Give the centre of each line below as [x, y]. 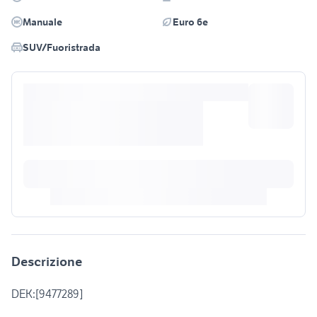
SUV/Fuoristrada [62, 48]
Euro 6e [190, 22]
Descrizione [47, 262]
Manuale [42, 22]
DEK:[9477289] [47, 294]
